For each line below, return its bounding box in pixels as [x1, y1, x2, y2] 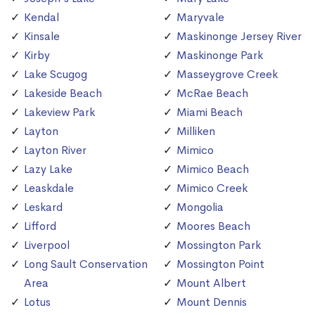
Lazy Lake [24, 162, 72, 177]
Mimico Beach [176, 162, 249, 177]
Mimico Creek [176, 181, 247, 196]
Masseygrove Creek [176, 67, 278, 82]
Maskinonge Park [176, 48, 263, 63]
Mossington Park [176, 238, 261, 253]
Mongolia [176, 200, 224, 215]
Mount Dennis [176, 295, 247, 310]
